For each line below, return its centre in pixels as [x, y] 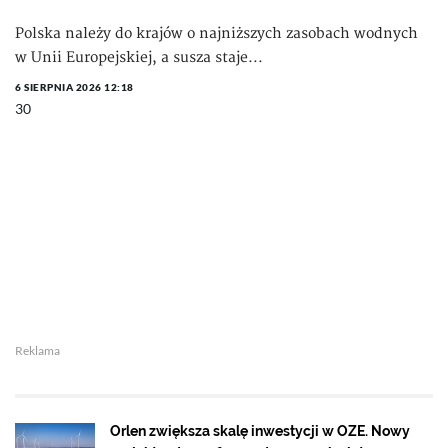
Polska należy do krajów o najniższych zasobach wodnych [216, 33]
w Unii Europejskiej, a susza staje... [139, 57]
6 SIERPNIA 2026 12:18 [74, 87]
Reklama [37, 350]
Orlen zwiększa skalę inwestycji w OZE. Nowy [260, 431]
